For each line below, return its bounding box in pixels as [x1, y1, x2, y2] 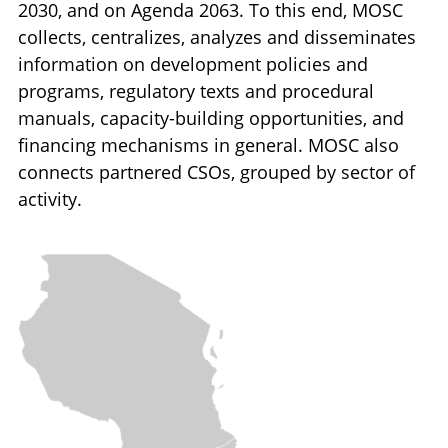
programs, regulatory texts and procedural [18, 79, 374, 103]
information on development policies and [18, 52, 368, 76]
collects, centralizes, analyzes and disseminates [18, 25, 416, 49]
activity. [18, 187, 82, 211]
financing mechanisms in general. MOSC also [18, 133, 399, 157]
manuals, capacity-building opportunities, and [18, 106, 404, 130]
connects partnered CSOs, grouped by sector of [18, 160, 415, 184]
